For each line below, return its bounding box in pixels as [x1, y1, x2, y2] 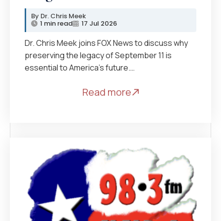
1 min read [40, 18, 73, 28]
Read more [82, 85, 131, 99]
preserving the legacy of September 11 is [25, 49, 172, 61]
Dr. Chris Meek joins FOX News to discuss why [25, 37, 188, 48]
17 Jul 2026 [81, 18, 117, 28]
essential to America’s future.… [25, 62, 135, 73]
